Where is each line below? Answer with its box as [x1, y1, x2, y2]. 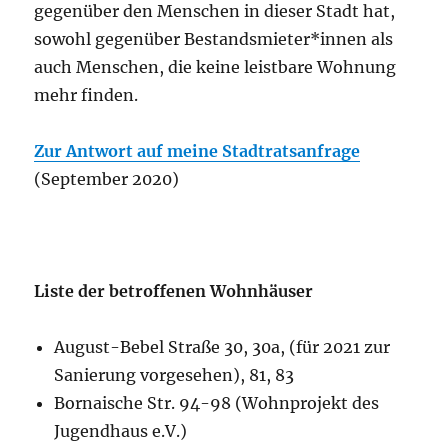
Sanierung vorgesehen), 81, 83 [54, 364, 295, 385]
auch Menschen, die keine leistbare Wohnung [34, 56, 397, 77]
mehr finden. [34, 84, 143, 105]
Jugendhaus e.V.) [54, 420, 188, 441]
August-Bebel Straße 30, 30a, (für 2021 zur [54, 336, 391, 357]
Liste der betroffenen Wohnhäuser [34, 280, 314, 301]
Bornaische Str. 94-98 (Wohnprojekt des [54, 392, 380, 413]
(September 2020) [34, 168, 180, 189]
